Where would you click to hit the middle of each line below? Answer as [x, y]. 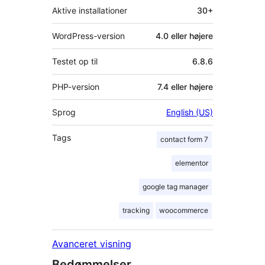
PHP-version [76, 87]
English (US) [190, 112]
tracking [136, 211]
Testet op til [75, 62]
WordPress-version [88, 36]
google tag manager [175, 187]
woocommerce [184, 211]
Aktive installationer [90, 11]
